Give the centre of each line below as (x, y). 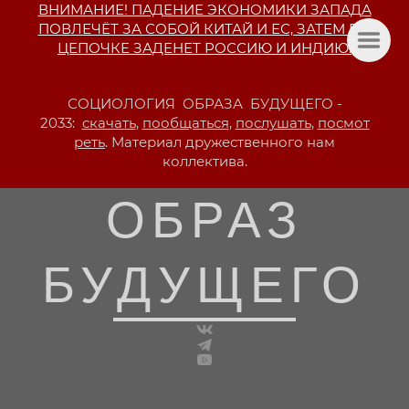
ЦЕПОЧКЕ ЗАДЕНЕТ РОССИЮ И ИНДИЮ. (204, 48)
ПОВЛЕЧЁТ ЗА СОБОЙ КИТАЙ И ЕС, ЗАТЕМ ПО (204, 29)
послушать (273, 123)
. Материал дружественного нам (220, 142)
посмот (343, 123)
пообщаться (185, 123)
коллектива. (204, 161)
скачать (109, 123)
